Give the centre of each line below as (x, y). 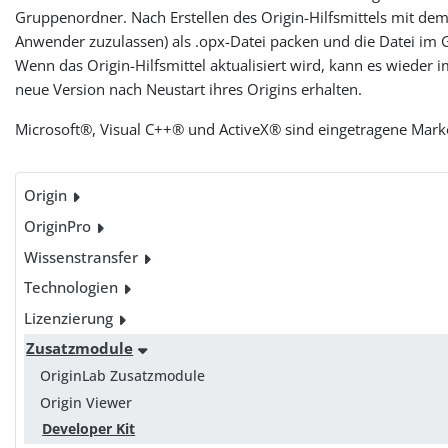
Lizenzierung (69, 318)
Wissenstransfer (81, 256)
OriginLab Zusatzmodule (123, 375)
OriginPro (58, 225)
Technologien (71, 287)
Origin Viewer (86, 402)
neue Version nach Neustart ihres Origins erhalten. (189, 88)
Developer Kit (89, 428)
